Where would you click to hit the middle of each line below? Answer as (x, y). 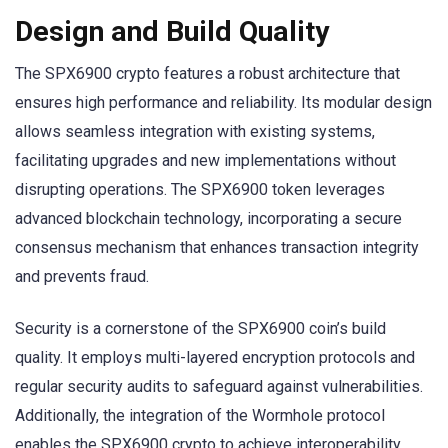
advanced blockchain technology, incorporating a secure (208, 219)
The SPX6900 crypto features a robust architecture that (207, 74)
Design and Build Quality (172, 32)
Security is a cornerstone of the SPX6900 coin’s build (200, 329)
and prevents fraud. (82, 277)
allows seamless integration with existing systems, (195, 132)
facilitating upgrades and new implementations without (205, 161)
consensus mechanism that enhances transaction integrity (217, 248)
